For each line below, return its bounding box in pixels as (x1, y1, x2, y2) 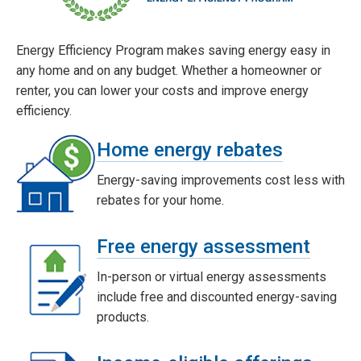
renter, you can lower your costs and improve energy (16, 82, 309, 98)
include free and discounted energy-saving (97, 288, 337, 305)
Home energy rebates (97, 138, 283, 161)
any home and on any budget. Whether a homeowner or (16, 62, 322, 78)
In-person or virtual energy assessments (97, 268, 326, 284)
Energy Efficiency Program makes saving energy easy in (16, 42, 330, 58)
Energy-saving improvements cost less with (97, 172, 345, 188)
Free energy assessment (97, 234, 310, 258)
